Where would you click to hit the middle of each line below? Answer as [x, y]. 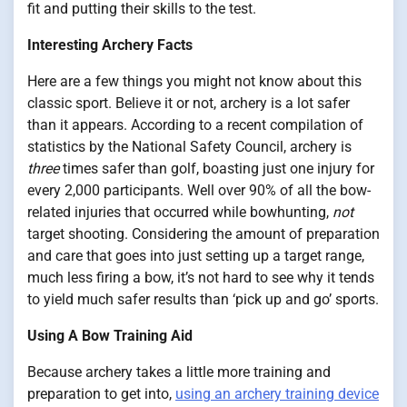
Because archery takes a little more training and [179, 372]
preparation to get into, [101, 394]
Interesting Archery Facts [110, 45]
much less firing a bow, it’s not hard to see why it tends [201, 278]
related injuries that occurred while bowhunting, [180, 212]
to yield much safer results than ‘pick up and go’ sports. [203, 299]
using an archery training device [277, 394]
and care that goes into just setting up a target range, [196, 256]
